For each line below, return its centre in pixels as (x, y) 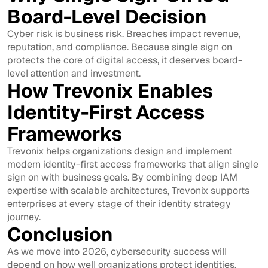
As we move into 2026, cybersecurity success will (117, 251)
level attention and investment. (74, 73)
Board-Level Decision (107, 16)
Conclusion (60, 234)
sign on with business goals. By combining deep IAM (122, 177)
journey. (24, 217)
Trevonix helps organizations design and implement (120, 151)
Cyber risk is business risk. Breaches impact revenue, (124, 33)
